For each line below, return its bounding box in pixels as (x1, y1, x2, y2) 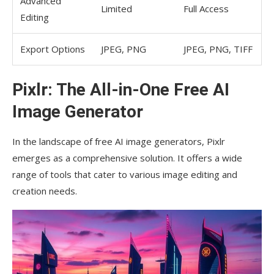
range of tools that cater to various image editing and (12, 168, 237, 181)
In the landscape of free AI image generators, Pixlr (12, 135, 225, 148)
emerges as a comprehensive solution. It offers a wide (12, 152, 242, 165)
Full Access (183, 2, 229, 15)
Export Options (20, 43, 85, 56)
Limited (101, 2, 132, 15)
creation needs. (12, 185, 77, 198)
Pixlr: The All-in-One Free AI (12, 80, 229, 100)
